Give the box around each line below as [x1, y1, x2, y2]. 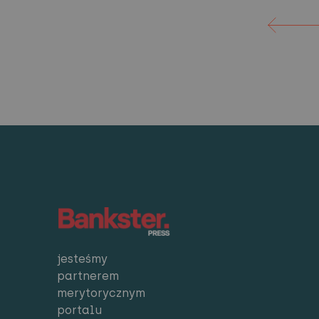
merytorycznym [57, 286, 145, 300]
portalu [57, 303, 102, 317]
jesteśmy [57, 251, 108, 266]
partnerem [57, 268, 119, 283]
